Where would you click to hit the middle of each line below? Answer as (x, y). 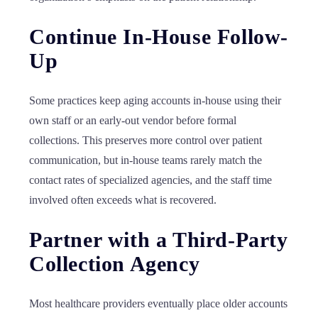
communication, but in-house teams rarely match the (146, 160)
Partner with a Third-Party (159, 240)
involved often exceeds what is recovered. (123, 200)
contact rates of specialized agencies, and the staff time (150, 180)
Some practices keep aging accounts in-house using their (155, 100)
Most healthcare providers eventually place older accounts (158, 303)
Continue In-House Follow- (159, 37)
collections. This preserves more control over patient (146, 140)
